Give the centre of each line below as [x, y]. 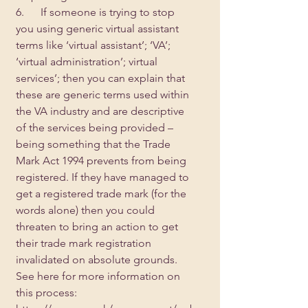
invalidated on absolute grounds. [98, 260]
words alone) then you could [87, 210]
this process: [48, 293]
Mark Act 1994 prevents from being [102, 161]
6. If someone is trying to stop [97, 12]
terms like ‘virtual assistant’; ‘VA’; [95, 45]
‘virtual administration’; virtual [88, 62]
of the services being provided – [96, 128]
